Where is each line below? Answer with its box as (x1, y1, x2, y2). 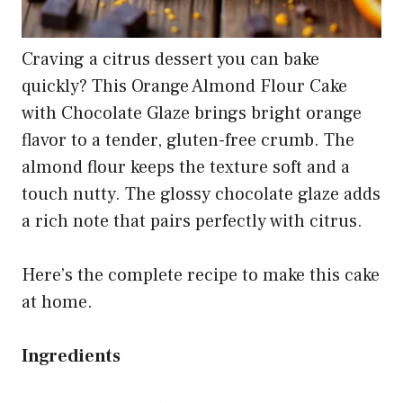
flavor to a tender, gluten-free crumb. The (22, 128, 354, 152)
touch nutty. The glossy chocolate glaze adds (22, 182, 381, 206)
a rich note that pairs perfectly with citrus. (22, 209, 363, 233)
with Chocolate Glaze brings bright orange (22, 101, 362, 125)
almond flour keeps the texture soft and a (22, 155, 350, 179)
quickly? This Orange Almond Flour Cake (22, 74, 347, 98)
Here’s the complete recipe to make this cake (22, 263, 380, 287)
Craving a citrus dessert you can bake (22, 47, 319, 71)
